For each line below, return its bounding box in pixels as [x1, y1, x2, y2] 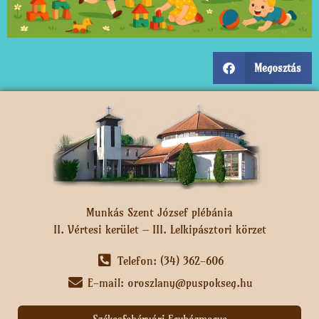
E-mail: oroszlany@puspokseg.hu [88, 275, 253, 290]
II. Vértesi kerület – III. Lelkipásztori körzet [53, 222, 266, 237]
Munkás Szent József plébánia [86, 205, 233, 220]
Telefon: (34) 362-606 [117, 253, 224, 268]
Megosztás [254, 61, 301, 75]
